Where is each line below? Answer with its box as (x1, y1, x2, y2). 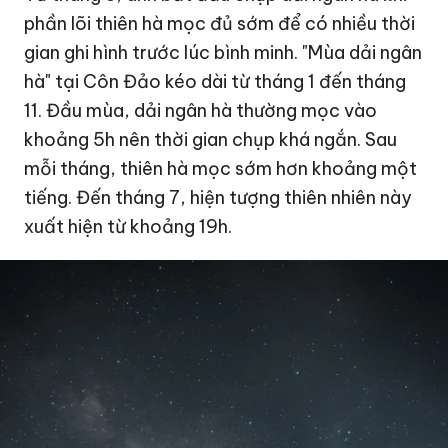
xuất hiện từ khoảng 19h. (24, 215, 233, 239)
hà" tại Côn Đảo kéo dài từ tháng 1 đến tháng (24, 70, 407, 94)
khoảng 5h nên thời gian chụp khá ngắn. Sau (24, 128, 398, 152)
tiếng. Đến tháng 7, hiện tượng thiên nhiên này (24, 186, 413, 210)
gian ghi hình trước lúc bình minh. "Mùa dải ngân (24, 41, 423, 65)
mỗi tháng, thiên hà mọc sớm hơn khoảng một (24, 157, 418, 181)
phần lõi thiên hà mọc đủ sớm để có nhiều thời (24, 12, 416, 36)
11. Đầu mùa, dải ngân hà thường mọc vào (24, 99, 378, 123)
